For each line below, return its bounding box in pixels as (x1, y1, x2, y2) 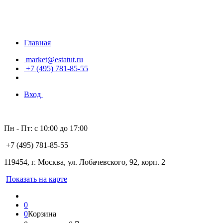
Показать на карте (6, 175, 67, 183)
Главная (24, 38, 51, 47)
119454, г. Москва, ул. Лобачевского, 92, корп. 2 (4, 158, 165, 166)
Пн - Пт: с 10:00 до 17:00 (4, 124, 88, 132)
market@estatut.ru (24, 55, 83, 64)
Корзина (28, 210, 56, 218)
